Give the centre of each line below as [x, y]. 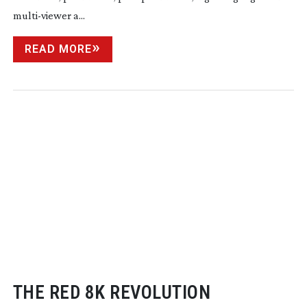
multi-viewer [42, 15]
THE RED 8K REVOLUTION [112, 292]
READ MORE [58, 49]
